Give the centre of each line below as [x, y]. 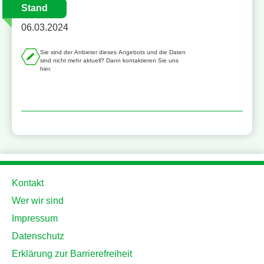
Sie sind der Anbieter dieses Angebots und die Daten [113, 52]
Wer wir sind [38, 201]
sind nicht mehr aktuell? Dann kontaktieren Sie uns [110, 61]
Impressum [35, 219]
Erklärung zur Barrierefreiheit [72, 254]
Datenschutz [38, 236]
